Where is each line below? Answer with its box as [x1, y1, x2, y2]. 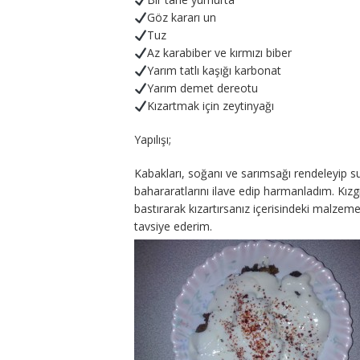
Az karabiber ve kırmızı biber [146, 45, 292, 61]
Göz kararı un [146, 10, 216, 26]
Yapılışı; [134, 132, 171, 148]
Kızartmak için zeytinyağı [146, 98, 274, 114]
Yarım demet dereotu [146, 80, 258, 96]
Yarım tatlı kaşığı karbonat [146, 63, 281, 79]
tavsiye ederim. [134, 219, 212, 235]
